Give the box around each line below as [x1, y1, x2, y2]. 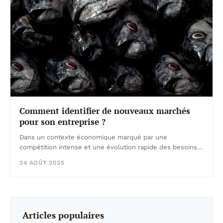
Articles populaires [22, 209, 104, 221]
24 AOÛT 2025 [19, 159, 64, 166]
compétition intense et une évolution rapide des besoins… [19, 143, 203, 151]
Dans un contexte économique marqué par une [19, 133, 167, 141]
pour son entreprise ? [19, 115, 106, 127]
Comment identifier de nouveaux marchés [19, 105, 190, 116]
